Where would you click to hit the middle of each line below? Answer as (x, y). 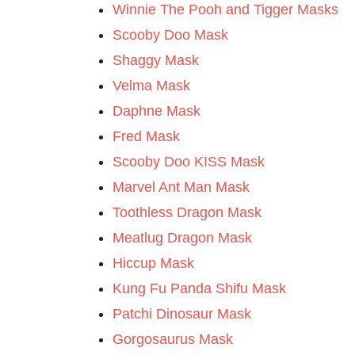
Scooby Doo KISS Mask (189, 162)
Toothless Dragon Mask (187, 212)
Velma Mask (151, 86)
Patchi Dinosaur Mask (182, 314)
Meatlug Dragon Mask (182, 238)
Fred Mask (146, 136)
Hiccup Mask (153, 263)
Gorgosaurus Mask (173, 339)
